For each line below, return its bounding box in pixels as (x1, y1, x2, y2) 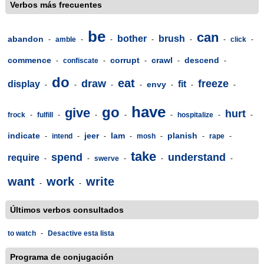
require (8, 153, 39, 163)
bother (117, 34, 147, 44)
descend (184, 55, 219, 65)
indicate (8, 131, 40, 140)
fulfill (37, 111, 53, 119)
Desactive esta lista (48, 229, 114, 237)
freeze (198, 78, 229, 90)
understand (168, 151, 226, 163)
